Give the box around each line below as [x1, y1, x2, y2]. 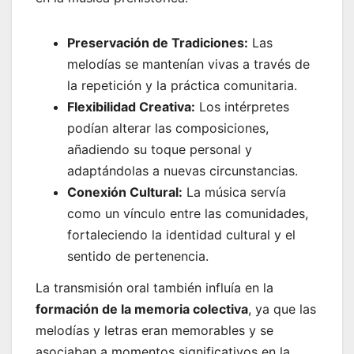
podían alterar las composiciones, [67, 120, 269, 137]
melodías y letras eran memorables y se [36, 322, 273, 339]
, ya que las [248, 301, 316, 318]
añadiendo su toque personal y [67, 141, 252, 158]
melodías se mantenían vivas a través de [67, 56, 310, 73]
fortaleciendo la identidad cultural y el [67, 227, 296, 243]
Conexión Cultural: [67, 184, 183, 201]
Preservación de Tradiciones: [67, 35, 248, 51]
